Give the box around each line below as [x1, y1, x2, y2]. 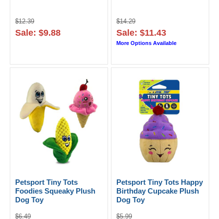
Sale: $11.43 [116, 27, 167, 38]
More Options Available [116, 40, 177, 46]
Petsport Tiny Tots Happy [116, 177, 203, 186]
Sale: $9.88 [15, 27, 61, 38]
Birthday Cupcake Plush [116, 186, 199, 195]
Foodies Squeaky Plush [15, 186, 95, 195]
